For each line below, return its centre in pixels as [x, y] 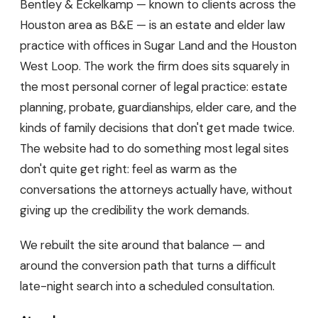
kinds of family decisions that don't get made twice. [157, 127]
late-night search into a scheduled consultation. [147, 286]
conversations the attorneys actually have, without [156, 189]
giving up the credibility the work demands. [135, 210]
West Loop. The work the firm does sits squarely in [155, 66]
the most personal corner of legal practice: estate [154, 86]
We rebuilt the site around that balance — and [142, 245]
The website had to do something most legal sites [154, 148]
